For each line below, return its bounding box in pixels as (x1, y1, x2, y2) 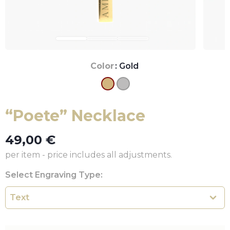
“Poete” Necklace (5, 106, 145, 125)
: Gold (115, 61, 139, 71)
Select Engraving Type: (5, 170, 103, 180)
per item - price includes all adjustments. (5, 150, 172, 160)
